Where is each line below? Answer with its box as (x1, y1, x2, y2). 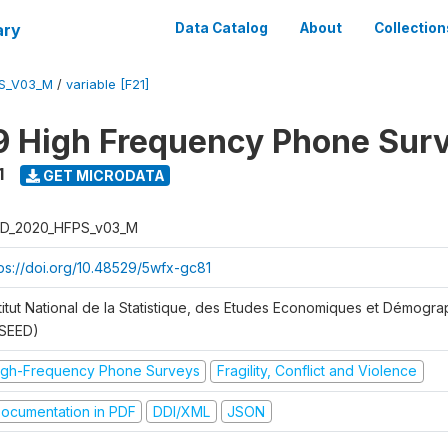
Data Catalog (175, 20, 268, 36)
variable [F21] (66, 77, 149, 92)
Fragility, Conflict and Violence (216, 362, 417, 379)
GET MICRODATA (39, 166, 165, 184)
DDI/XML (152, 402, 210, 420)
